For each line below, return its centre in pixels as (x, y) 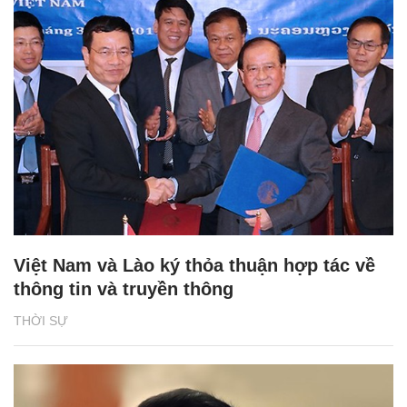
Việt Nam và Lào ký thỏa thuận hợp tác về (194, 265)
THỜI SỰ (41, 320)
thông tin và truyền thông (124, 288)
